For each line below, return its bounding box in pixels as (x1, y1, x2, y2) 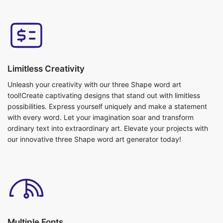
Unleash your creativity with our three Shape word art (7, 80, 181, 89)
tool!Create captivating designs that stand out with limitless (7, 91, 200, 100)
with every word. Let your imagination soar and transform (7, 113, 194, 122)
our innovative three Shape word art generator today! (7, 135, 181, 144)
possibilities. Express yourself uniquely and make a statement (7, 102, 207, 111)
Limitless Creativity (7, 64, 85, 74)
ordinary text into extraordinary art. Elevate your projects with (7, 124, 208, 133)
